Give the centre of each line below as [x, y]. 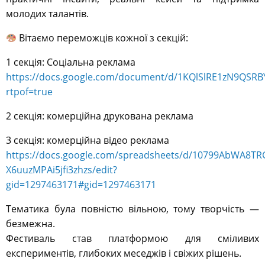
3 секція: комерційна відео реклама [88, 140]
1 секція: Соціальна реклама [71, 62]
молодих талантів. [47, 14]
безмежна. [30, 224]
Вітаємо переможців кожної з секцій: [103, 38]
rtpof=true [29, 92]
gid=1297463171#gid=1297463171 [81, 185]
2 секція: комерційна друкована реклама [100, 116]
